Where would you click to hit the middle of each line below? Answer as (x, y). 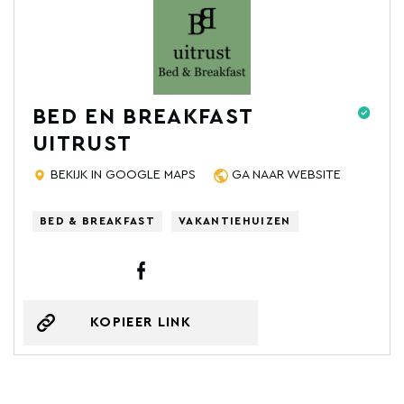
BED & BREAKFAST (97, 220)
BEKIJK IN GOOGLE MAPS (123, 174)
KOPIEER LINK (141, 322)
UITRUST (83, 144)
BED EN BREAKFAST (143, 117)
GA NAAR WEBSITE (286, 174)
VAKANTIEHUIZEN (235, 220)
